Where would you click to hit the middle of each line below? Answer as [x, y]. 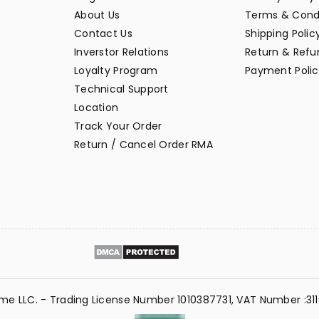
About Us [97, 15]
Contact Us [103, 34]
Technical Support [121, 89]
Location [96, 108]
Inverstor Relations [122, 52]
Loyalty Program [116, 71]
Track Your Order [118, 126]
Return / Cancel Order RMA [143, 145]
